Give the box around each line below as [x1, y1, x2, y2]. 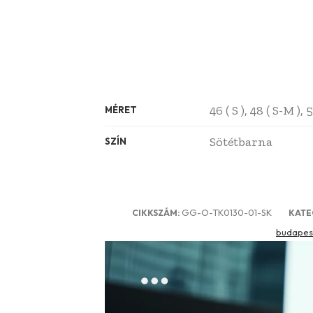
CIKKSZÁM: [132, 208, 182, 219]
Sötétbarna [209, 134, 272, 150]
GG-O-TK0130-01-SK [182, 207, 272, 219]
